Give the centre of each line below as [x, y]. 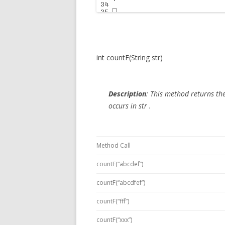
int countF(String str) [130, 58]
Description [127, 94]
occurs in [124, 106]
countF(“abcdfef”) [121, 183]
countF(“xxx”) [114, 220]
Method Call [114, 145]
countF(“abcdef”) [120, 164]
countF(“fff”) [113, 201]
